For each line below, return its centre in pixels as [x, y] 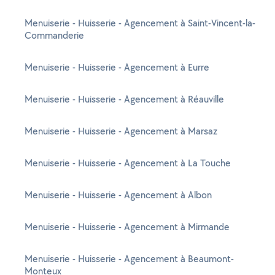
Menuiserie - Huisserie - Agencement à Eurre [117, 67]
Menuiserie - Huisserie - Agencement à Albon [118, 195]
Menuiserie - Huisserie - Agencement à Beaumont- [129, 259]
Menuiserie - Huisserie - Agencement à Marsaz [121, 131]
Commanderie [54, 35]
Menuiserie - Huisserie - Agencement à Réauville [124, 99]
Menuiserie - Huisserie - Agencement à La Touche [128, 163]
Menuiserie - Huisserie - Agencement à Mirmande [127, 227]
